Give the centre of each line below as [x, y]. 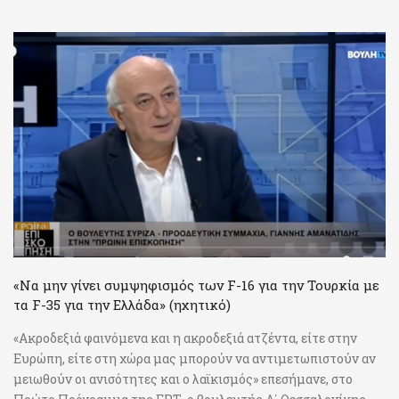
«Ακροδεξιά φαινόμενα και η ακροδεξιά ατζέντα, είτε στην [185, 338]
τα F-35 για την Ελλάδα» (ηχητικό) [122, 304]
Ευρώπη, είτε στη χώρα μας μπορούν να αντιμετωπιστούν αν [195, 358]
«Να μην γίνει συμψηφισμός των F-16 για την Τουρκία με [196, 285]
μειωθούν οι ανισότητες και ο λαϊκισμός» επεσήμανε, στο [183, 379]
